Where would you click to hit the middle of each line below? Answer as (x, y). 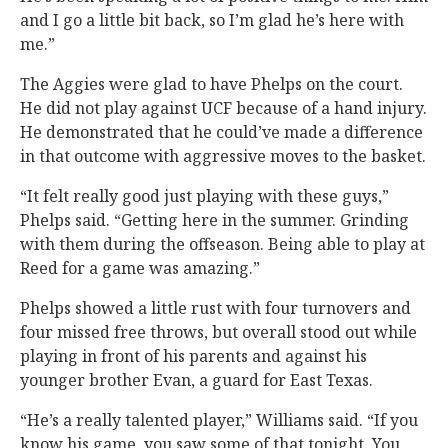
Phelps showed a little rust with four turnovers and (215, 307)
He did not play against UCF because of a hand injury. (223, 107)
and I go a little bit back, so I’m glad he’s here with (212, 19)
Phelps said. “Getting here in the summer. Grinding (214, 219)
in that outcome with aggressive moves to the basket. (223, 155)
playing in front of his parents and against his (193, 355)
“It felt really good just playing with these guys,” (204, 195)
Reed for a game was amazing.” (140, 267)
